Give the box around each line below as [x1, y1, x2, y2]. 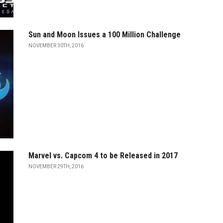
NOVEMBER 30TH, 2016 [28, 42, 84, 48]
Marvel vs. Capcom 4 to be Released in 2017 [28, 151, 178, 161]
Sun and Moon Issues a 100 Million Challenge [28, 29, 181, 39]
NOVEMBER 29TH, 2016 [28, 164, 84, 170]
